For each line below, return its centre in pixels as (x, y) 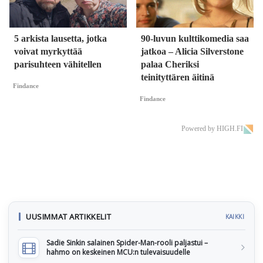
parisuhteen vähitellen (58, 65)
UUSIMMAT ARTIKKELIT (69, 217)
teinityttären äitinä (178, 77)
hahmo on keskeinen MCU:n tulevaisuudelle (118, 252)
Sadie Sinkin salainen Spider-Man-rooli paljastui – (127, 243)
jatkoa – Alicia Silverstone (192, 52)
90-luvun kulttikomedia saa (195, 39)
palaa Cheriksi (170, 65)
